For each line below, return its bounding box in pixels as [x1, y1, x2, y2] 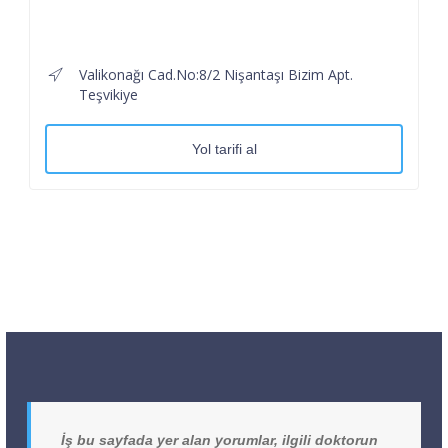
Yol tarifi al [191, 140, 257, 157]
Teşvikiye [79, 84, 138, 104]
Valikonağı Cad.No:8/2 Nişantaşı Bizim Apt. [79, 64, 353, 84]
